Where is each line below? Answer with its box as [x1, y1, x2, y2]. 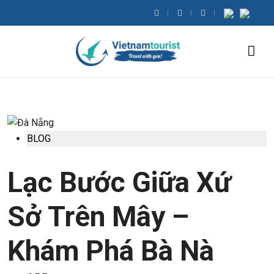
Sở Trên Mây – [7, 199, 189, 233]
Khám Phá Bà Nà [7, 234, 214, 267]
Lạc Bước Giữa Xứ [7, 165, 231, 199]
